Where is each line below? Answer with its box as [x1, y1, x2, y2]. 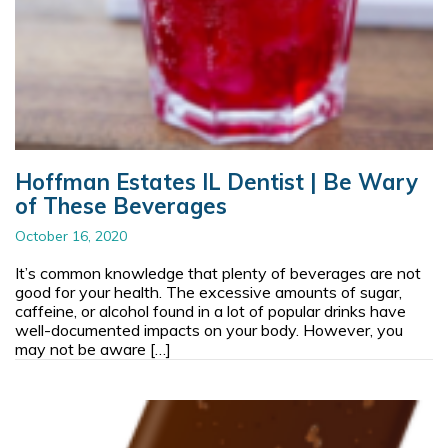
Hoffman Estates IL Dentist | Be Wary [15, 167, 418, 196]
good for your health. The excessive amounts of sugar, [15, 281, 402, 302]
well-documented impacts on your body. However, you [15, 319, 403, 340]
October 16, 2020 [15, 226, 127, 245]
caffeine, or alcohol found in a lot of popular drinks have [15, 300, 406, 321]
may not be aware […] [15, 338, 171, 359]
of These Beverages [15, 191, 227, 220]
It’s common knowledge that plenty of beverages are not [15, 262, 421, 283]
